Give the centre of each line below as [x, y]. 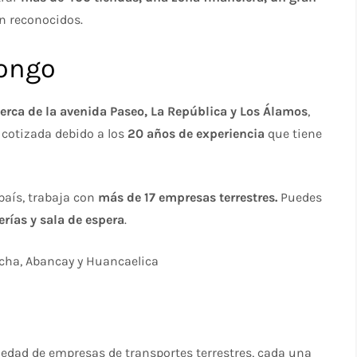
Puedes [300, 197]
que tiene [295, 133]
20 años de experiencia [198, 133]
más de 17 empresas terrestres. [188, 197]
